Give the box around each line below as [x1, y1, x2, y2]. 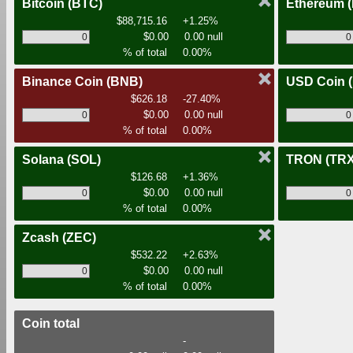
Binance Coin [22, 75, 106, 89]
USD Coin [286, 75, 348, 89]
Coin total [22, 317, 80, 331]
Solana [22, 153, 67, 167]
